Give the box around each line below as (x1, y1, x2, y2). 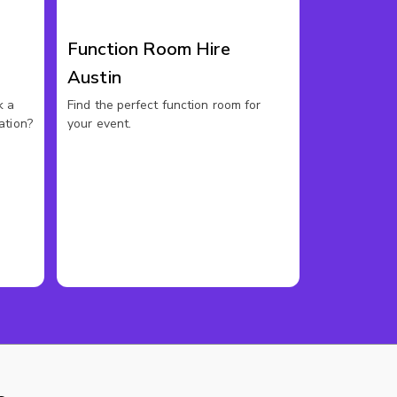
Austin (67, 66, 121, 90)
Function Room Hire (67, 37, 230, 61)
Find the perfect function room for (67, 97, 261, 113)
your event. (67, 115, 132, 132)
